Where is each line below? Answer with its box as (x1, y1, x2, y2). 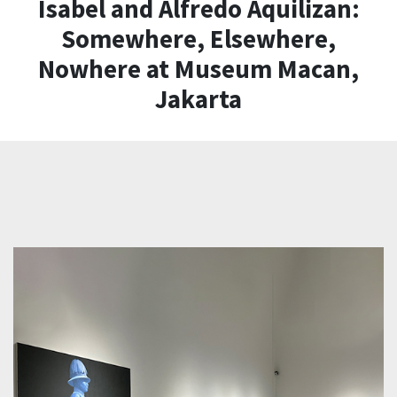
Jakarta (155, 83, 242, 116)
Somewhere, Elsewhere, (61, 23, 336, 56)
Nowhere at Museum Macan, (38, 53, 359, 86)
